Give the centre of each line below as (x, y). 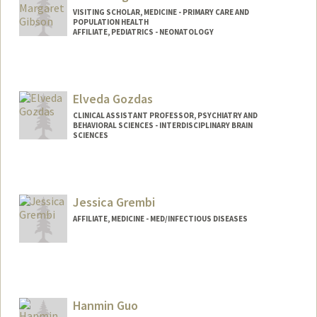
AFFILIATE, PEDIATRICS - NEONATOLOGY (143, 32)
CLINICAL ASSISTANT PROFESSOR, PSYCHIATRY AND (165, 116)
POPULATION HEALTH (110, 22)
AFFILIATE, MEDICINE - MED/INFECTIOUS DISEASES (160, 218)
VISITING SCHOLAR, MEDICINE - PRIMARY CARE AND (161, 12)
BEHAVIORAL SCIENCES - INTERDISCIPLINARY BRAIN (162, 126)
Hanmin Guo (105, 305)
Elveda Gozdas (113, 99)
